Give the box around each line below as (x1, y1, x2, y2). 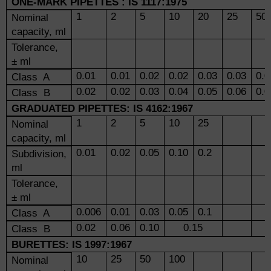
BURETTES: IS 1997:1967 (11, 238, 132, 250)
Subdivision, (11, 148, 67, 160)
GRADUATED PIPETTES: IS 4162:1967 (11, 102, 193, 114)
